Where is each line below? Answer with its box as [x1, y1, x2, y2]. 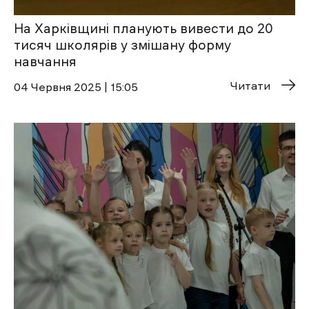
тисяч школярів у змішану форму [14, 39, 231, 52]
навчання [14, 55, 77, 69]
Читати [230, 80, 270, 92]
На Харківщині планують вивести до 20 [14, 22, 273, 36]
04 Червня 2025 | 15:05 [14, 81, 138, 93]
